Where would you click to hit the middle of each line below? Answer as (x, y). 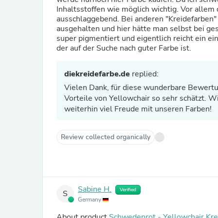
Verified (128, 190)
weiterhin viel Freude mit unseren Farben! (138, 109)
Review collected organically (106, 137)
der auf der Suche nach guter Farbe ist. (124, 48)
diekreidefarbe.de (97, 74)
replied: (144, 74)
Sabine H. (95, 190)
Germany (90, 200)
